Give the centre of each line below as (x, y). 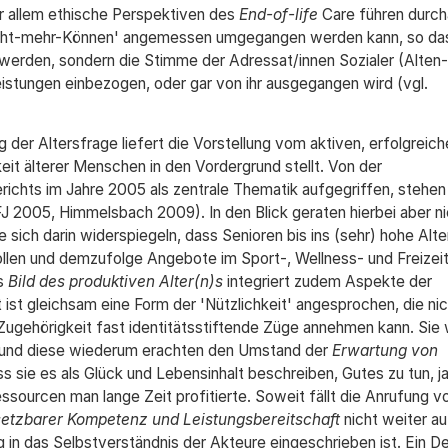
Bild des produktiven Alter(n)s (115, 281)
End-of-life (278, 14)
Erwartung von (384, 350)
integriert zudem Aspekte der (327, 281)
